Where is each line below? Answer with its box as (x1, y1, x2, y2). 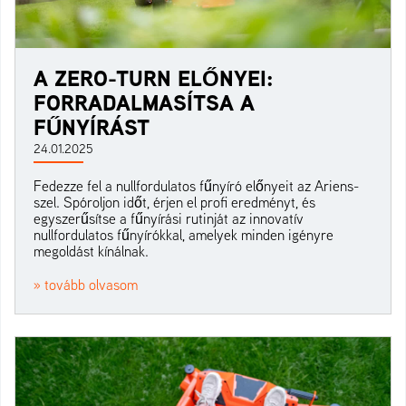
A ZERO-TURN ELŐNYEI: (34, 62, 274, 93)
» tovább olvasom (34, 275, 138, 294)
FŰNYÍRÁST (34, 111, 150, 142)
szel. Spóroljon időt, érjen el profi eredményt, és (34, 192, 315, 211)
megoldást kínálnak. (34, 241, 149, 260)
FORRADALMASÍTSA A (34, 86, 255, 118)
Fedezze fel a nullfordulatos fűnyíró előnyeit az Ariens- (34, 176, 359, 195)
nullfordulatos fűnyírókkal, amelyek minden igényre (34, 225, 333, 244)
